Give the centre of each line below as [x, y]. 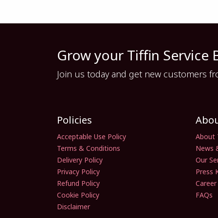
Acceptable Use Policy [91, 136]
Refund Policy [78, 183]
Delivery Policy [80, 160]
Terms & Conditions [89, 148]
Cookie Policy [78, 195]
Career [206, 183]
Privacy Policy [78, 172]
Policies [74, 120]
